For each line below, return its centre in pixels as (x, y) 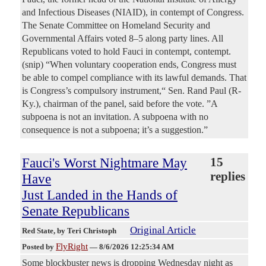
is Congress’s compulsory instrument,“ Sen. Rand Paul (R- (132, 91)
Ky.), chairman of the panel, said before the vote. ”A (120, 104)
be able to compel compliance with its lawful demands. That (134, 78)
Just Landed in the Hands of (100, 195)
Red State (38, 231)
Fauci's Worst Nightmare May (104, 163)
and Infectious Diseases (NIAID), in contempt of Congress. (133, 12)
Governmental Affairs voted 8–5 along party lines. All (123, 39)
